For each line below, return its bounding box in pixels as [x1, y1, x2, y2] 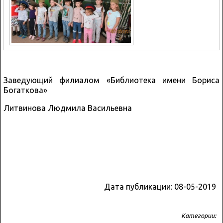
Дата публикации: [104, 182, 174, 191]
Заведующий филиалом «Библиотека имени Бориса [3, 75, 220, 85]
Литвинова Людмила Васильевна [3, 103, 132, 112]
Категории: [181, 212, 216, 219]
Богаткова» [3, 85, 47, 95]
